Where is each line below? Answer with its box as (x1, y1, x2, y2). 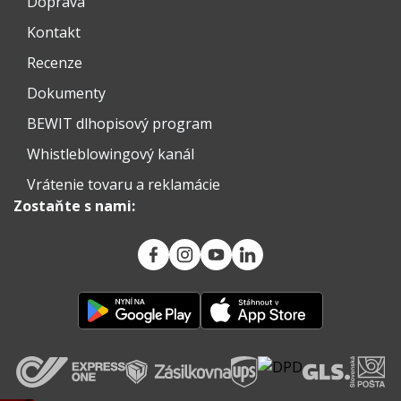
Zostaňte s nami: (13, 196, 135, 217)
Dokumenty (27, 83, 106, 104)
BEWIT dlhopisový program (27, 114, 212, 134)
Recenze (27, 53, 82, 73)
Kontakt (27, 22, 81, 43)
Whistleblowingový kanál (27, 144, 194, 165)
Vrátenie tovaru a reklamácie (27, 175, 220, 195)
